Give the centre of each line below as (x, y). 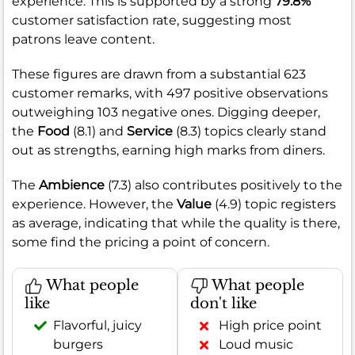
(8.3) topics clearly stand (250, 131)
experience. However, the (94, 204)
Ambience (72, 185)
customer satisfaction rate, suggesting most (152, 20)
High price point (270, 326)
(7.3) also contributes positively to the (223, 185)
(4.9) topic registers (274, 204)
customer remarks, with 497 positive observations (170, 93)
